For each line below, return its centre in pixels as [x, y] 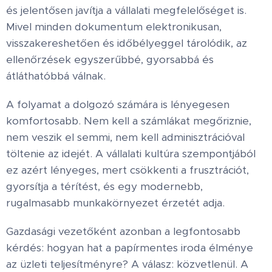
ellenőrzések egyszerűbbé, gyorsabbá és [110, 59]
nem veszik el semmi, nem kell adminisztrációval [125, 137]
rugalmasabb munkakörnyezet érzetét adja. [115, 203]
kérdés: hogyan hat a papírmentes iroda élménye [130, 248]
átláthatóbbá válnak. [56, 76]
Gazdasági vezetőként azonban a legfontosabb [123, 231]
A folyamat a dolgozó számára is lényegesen [118, 104]
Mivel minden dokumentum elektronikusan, [114, 27]
